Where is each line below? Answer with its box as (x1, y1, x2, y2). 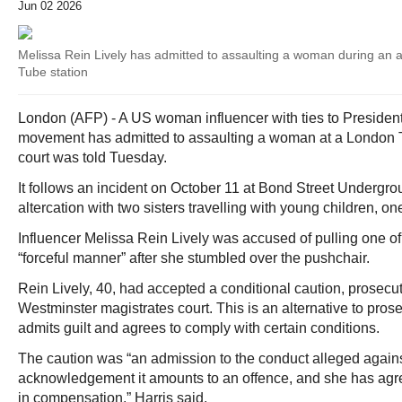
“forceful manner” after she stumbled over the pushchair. (18, 250, 370, 266)
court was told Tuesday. (18, 150, 167, 165)
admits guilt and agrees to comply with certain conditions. (18, 320, 380, 336)
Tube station (18, 65, 88, 79)
